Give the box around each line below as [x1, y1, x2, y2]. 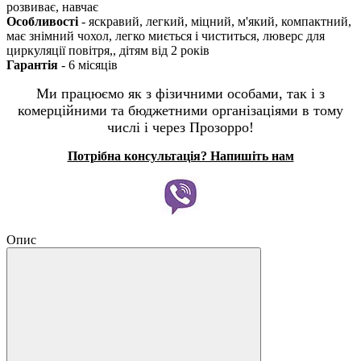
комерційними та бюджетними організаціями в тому [18, 102, 343, 118]
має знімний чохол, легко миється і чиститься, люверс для [6, 28, 325, 43]
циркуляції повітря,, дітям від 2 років [6, 43, 210, 57]
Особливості [6, 14, 81, 28]
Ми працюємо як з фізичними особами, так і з [36, 85, 325, 102]
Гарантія [6, 57, 61, 72]
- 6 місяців [61, 57, 118, 72]
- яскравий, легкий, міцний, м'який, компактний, [81, 14, 351, 28]
